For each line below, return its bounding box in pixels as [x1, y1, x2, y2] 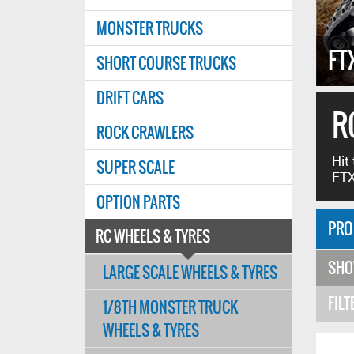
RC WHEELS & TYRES [96, 224, 210, 247]
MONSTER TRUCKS [96, 17, 203, 40]
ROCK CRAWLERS [96, 121, 194, 144]
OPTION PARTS [96, 190, 180, 213]
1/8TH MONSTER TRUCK [103, 296, 238, 318]
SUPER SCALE [96, 156, 175, 179]
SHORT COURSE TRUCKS [96, 51, 236, 74]
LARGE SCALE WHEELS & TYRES [103, 261, 277, 284]
